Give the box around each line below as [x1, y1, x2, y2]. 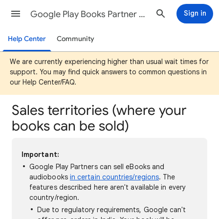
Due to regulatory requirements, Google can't [37, 205, 186, 214]
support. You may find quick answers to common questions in [10, 67, 207, 76]
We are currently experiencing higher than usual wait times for [10, 57, 209, 66]
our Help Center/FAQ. [10, 78, 76, 87]
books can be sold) [12, 117, 129, 134]
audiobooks [29, 173, 70, 181]
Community [56, 35, 94, 43]
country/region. [29, 193, 80, 202]
